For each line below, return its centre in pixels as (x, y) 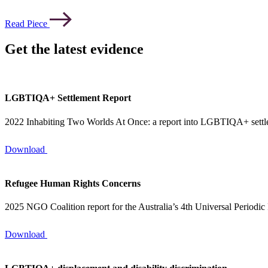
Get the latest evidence (74, 49)
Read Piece (26, 24)
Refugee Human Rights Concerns (73, 183)
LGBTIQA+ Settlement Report (68, 98)
